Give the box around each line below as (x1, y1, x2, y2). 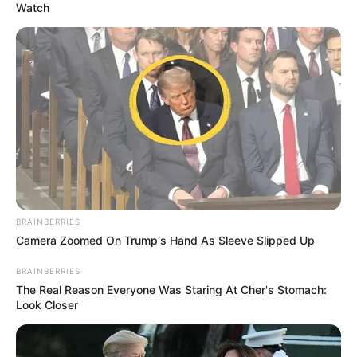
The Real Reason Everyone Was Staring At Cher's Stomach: (16, 282, 327, 296)
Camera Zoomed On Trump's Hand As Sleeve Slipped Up (16, 233, 315, 247)
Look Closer (16, 297, 78, 312)
